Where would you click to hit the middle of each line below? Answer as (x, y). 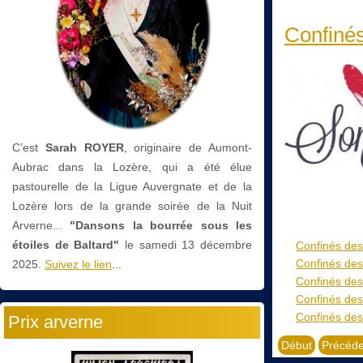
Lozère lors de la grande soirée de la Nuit (132, 205)
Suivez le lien (78, 264)
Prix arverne (56, 322)
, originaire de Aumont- (188, 147)
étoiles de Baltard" (66, 244)
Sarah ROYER (84, 147)
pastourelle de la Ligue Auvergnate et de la (132, 186)
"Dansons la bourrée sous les (161, 225)
